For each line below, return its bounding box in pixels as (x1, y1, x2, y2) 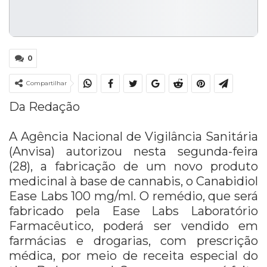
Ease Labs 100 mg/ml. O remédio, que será (9, 189, 258, 204)
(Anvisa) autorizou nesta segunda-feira (9, 144, 258, 159)
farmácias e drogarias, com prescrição (9, 234, 258, 249)
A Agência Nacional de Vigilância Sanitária (9, 129, 258, 144)
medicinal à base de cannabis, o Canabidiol (9, 174, 258, 189)
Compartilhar (26, 79, 67, 88)
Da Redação (9, 100, 80, 114)
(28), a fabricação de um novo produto (9, 159, 258, 174)
